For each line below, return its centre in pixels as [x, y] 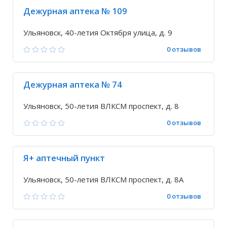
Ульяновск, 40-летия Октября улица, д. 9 [98, 32]
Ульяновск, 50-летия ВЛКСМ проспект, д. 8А [103, 179]
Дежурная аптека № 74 [73, 84]
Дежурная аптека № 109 [75, 11]
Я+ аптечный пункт [64, 158]
